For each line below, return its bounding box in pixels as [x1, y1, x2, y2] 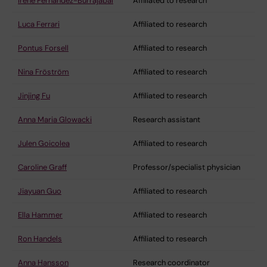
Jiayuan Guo [18, 185, 61, 196]
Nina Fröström [18, 66, 69, 77]
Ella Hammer [18, 209, 63, 220]
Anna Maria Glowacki [18, 114, 92, 125]
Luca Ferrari [18, 18, 60, 29]
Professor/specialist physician [133, 162, 240, 172]
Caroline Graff [18, 162, 67, 172]
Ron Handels [18, 233, 62, 244]
